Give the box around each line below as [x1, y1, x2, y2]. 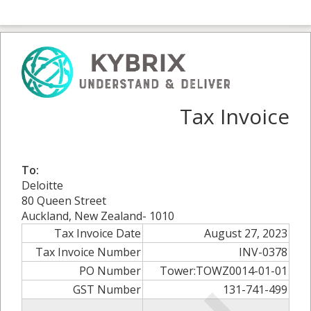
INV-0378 [239, 244, 287, 260]
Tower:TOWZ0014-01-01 [160, 263, 287, 279]
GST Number [73, 282, 141, 298]
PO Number [79, 263, 141, 279]
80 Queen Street [22, 193, 106, 209]
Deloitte [22, 178, 63, 194]
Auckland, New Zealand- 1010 [22, 208, 174, 224]
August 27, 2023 [204, 226, 287, 242]
